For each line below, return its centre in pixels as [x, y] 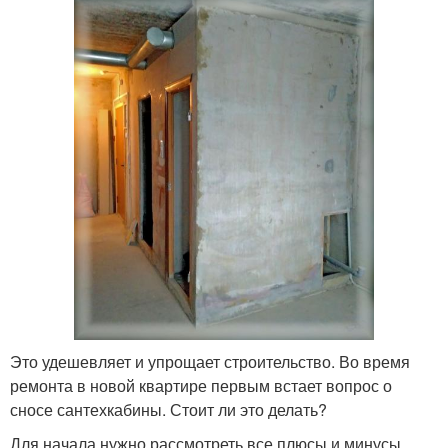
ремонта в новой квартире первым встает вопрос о [201, 385]
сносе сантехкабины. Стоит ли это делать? [168, 409]
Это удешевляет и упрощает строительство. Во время [210, 361]
